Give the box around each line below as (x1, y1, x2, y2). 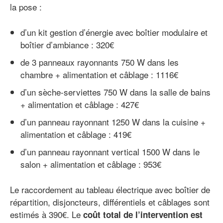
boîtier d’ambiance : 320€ (20, 38, 114, 51)
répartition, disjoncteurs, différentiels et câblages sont (10, 196, 210, 209)
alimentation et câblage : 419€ (20, 128, 131, 141)
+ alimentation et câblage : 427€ (20, 98, 139, 111)
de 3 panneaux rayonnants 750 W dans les (20, 56, 179, 69)
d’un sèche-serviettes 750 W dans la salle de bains (20, 86, 211, 99)
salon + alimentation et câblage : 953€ (20, 158, 161, 171)
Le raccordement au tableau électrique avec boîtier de (10, 183, 210, 196)
